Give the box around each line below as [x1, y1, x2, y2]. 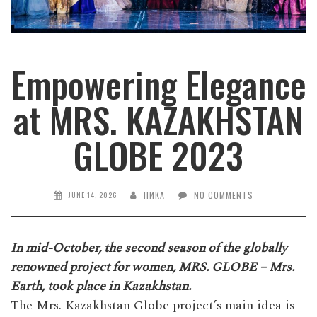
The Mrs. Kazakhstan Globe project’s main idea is [11, 296, 294, 316]
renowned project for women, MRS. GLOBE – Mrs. [11, 258, 294, 277]
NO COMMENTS [193, 189, 253, 202]
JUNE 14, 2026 [68, 190, 117, 201]
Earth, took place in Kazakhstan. [11, 277, 191, 296]
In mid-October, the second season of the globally [11, 238, 287, 258]
